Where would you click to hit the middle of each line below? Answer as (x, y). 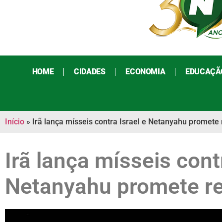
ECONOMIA (145, 72)
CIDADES (90, 72)
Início (15, 122)
